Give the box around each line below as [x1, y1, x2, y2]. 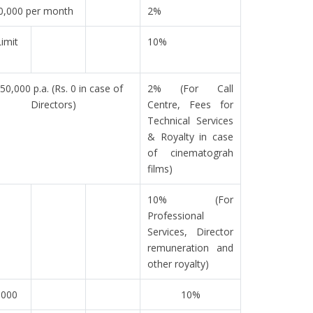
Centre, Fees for [147, 98, 233, 111]
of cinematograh [147, 146, 233, 159]
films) [147, 162, 173, 175]
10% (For [147, 193, 233, 206]
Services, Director [147, 225, 233, 238]
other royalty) [147, 257, 210, 270]
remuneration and [147, 241, 233, 254]
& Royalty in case [147, 130, 233, 143]
